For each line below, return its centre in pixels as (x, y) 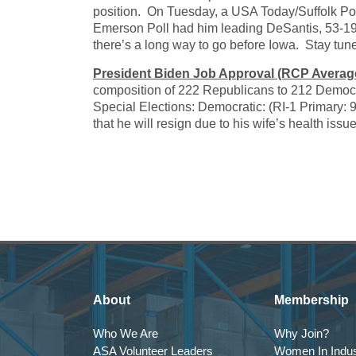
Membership (311, 300)
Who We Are (126, 333)
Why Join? (302, 333)
